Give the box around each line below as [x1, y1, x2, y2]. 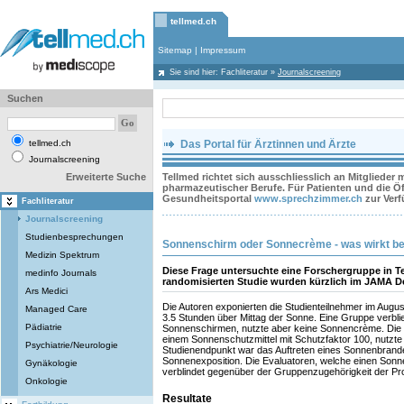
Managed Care [25, 304, 87, 314]
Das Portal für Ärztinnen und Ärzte [178, 138, 356, 151]
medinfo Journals [25, 268, 96, 278]
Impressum [200, 45, 245, 55]
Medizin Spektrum [25, 250, 99, 260]
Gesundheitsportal [162, 193, 254, 204]
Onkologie [25, 376, 68, 386]
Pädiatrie [25, 322, 62, 332]
